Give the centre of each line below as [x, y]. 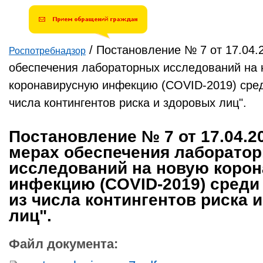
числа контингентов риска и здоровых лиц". [128, 103]
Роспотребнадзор [47, 51]
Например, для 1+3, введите [72, 11]
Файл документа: [65, 244]
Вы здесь [34, 61]
